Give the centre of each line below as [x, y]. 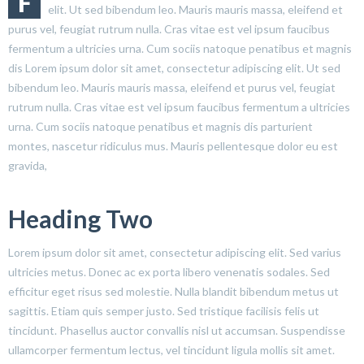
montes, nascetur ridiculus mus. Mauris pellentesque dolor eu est [173, 145]
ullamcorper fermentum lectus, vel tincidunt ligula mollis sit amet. [171, 349]
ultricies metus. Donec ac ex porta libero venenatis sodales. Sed [169, 271]
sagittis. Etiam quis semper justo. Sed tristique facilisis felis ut [164, 310]
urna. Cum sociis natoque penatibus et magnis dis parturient [160, 126]
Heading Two [80, 218]
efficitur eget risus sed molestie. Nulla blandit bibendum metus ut [173, 291]
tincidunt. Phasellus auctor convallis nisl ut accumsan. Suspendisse [177, 330]
